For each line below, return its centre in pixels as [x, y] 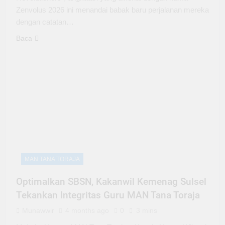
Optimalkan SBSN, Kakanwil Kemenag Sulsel [111, 181]
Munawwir [38, 210]
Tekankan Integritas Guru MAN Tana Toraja [108, 195]
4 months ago [87, 210]
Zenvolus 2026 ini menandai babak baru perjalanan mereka [113, 10]
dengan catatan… [45, 22]
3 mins [147, 210]
